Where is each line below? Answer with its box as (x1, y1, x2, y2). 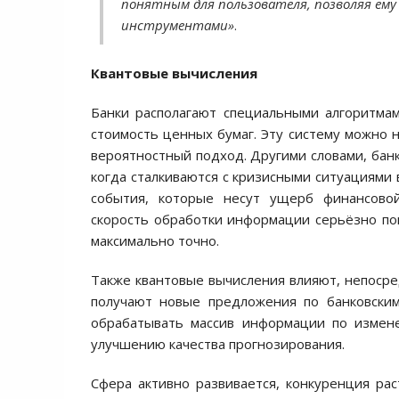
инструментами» (121, 16, 234, 34)
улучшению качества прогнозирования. (91, 335, 345, 353)
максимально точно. (91, 232, 219, 249)
